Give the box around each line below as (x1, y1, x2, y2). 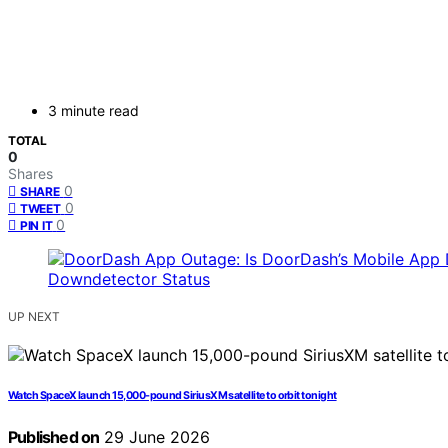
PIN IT (20, 218, 53, 234)
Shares (8, 165, 53, 183)
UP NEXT (8, 309, 60, 325)
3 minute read (48, 102, 139, 120)
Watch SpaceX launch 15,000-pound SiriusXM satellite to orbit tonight (8, 389, 337, 403)
